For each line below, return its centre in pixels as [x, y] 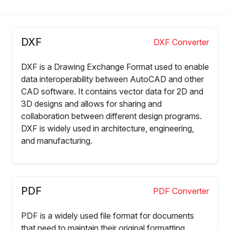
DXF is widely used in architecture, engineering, [108, 128]
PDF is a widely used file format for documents [108, 215]
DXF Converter [181, 42]
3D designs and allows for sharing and [91, 103]
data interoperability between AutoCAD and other [112, 79]
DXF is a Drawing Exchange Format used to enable [115, 66]
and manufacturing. [57, 140]
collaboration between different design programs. [111, 116]
